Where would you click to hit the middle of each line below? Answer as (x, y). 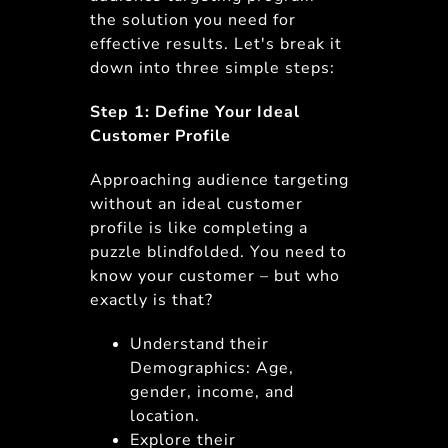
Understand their (199, 344)
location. (164, 416)
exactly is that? (151, 300)
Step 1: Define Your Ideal (194, 112)
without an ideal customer (196, 204)
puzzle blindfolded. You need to (218, 252)
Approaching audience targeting (219, 180)
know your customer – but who (214, 276)
